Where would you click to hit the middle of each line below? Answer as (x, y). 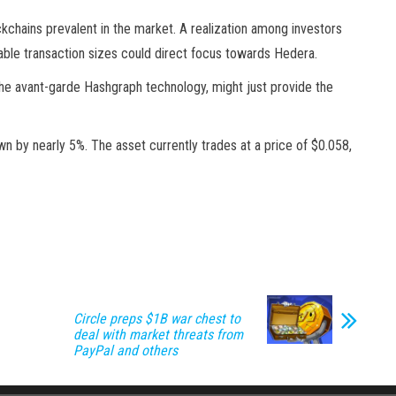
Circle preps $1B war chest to (157, 318)
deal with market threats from (158, 334)
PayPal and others (126, 350)
